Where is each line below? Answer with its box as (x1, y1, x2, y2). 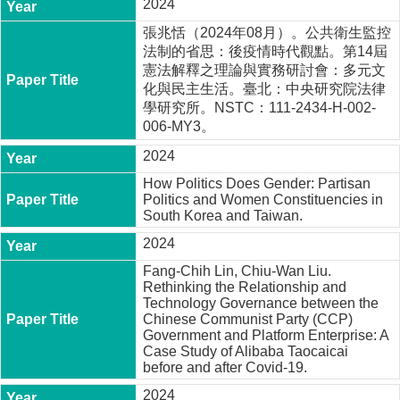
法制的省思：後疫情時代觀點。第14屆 (143, 43, 388, 59)
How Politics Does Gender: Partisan (143, 175, 371, 191)
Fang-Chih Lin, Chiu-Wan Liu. (143, 262, 332, 279)
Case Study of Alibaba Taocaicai (143, 343, 349, 359)
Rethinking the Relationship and (143, 279, 347, 295)
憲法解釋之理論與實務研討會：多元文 (143, 62, 387, 78)
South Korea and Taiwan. (143, 207, 304, 223)
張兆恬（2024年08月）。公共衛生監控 (143, 24, 392, 40)
